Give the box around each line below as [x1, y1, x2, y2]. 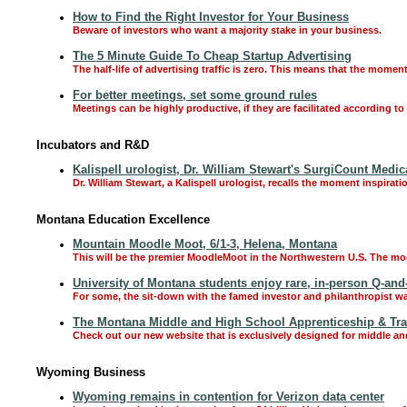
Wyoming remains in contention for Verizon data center [73, 390, 384, 403]
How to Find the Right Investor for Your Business [73, 10, 349, 24]
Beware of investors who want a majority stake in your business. [73, 25, 382, 35]
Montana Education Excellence [36, 213, 210, 226]
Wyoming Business [36, 365, 145, 379]
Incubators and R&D [36, 138, 149, 152]
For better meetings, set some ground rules [73, 88, 317, 102]
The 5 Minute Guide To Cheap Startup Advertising [73, 49, 352, 63]
